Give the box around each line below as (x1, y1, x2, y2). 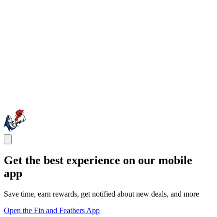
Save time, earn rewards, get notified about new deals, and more (4, 189, 199, 198)
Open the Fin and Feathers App (4, 206, 100, 215)
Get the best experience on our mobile (4, 154, 192, 167)
